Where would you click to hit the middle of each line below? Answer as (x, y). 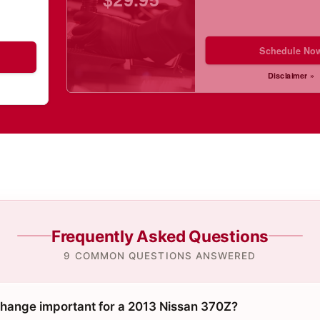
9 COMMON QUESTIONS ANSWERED (160, 256)
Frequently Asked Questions (160, 236)
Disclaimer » (291, 75)
